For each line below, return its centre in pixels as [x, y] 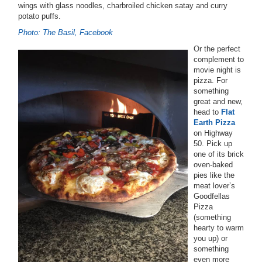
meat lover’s [214, 186]
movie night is [217, 70]
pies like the [214, 175]
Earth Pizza [214, 123]
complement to [219, 59]
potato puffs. [39, 16]
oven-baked [213, 165]
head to [207, 112]
